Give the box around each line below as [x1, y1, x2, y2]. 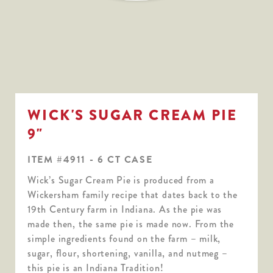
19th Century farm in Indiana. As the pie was [27, 202, 222, 216]
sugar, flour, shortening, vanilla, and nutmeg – [27, 246, 228, 260]
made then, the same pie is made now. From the [27, 216, 234, 231]
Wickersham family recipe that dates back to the [27, 187, 238, 202]
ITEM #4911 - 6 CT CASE [27, 152, 153, 167]
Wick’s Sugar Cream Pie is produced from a [27, 172, 214, 187]
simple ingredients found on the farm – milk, [27, 231, 221, 246]
